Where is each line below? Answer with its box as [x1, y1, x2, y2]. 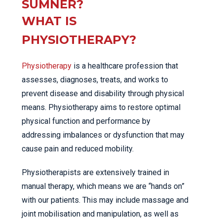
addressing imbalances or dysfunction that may [22, 130, 184, 140]
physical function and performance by [22, 116, 150, 126]
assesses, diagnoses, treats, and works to [22, 75, 168, 85]
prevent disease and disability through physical [22, 89, 184, 99]
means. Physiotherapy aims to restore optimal [22, 103, 181, 112]
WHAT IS [22, 14, 76, 29]
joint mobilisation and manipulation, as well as [22, 209, 179, 219]
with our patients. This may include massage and [22, 195, 188, 205]
